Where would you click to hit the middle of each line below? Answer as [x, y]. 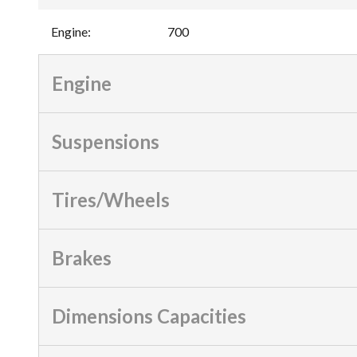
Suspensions [106, 141]
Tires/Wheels [111, 199]
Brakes [82, 257]
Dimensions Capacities [149, 316]
